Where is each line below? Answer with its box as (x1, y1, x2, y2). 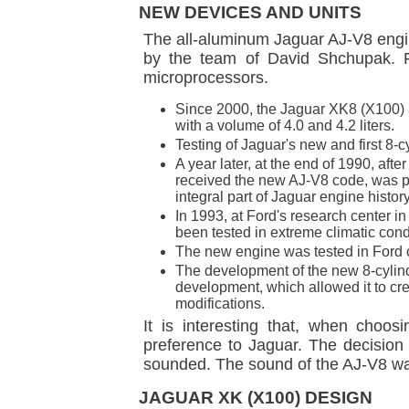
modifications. (175, 296, 265, 312)
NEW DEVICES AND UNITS (139, 3, 362, 23)
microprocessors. (143, 68, 268, 88)
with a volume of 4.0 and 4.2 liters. (175, 118, 394, 134)
